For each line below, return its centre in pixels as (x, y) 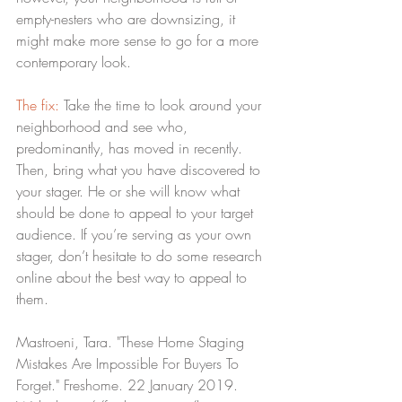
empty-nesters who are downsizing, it (128, 19)
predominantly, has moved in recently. (131, 149)
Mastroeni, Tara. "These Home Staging (132, 342)
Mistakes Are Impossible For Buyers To (130, 364)
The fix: (38, 105)
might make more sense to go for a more (140, 41)
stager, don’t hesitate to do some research (141, 256)
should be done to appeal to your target (137, 213)
